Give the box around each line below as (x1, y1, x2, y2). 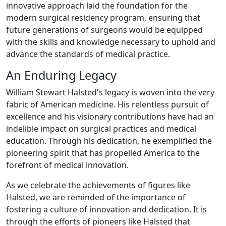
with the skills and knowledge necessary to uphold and (6, 36, 215, 47)
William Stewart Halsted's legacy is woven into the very (6, 86, 214, 98)
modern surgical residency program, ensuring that (6, 12, 200, 23)
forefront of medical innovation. (6, 159, 129, 171)
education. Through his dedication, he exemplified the (6, 135, 212, 146)
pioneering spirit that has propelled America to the (6, 147, 200, 158)
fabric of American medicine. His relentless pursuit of (6, 98, 209, 110)
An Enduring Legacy (6, 67, 117, 83)
